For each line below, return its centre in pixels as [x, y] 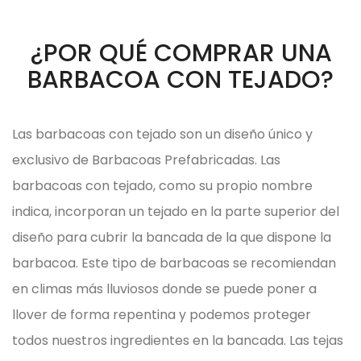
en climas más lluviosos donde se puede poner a [164, 288]
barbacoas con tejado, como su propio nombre [162, 185]
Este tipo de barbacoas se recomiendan [209, 263]
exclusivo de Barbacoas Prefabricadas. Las [146, 160]
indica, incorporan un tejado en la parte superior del [176, 211]
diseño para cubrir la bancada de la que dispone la [172, 237]
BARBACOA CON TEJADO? [180, 79]
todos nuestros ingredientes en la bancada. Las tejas [178, 340]
